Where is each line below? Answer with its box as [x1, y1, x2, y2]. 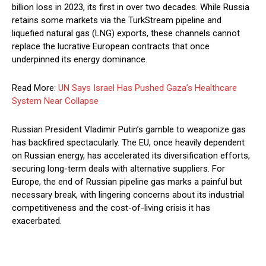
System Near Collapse [12, 96, 99, 107]
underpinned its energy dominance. [12, 54, 147, 65]
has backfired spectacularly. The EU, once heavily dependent [12, 137, 245, 148]
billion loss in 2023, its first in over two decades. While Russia [12, 2, 249, 13]
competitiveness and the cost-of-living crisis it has [12, 202, 210, 214]
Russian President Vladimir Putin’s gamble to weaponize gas [12, 124, 246, 135]
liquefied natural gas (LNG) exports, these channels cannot [12, 28, 240, 39]
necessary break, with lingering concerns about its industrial [12, 189, 244, 201]
